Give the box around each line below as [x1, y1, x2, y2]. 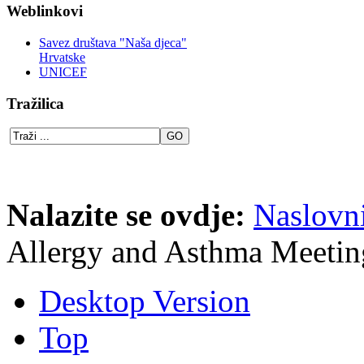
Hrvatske [39, 50, 85, 64]
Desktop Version [39, 284, 250, 319]
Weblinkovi [6, 2, 83, 20]
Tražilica [6, 94, 64, 112]
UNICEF [39, 64, 87, 79]
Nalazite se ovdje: [6, 197, 253, 233]
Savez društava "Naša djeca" [39, 35, 187, 50]
